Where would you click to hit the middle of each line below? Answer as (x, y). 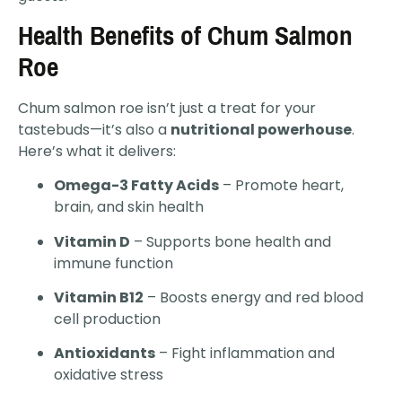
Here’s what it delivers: (97, 151)
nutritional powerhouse (261, 129)
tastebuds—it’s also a (94, 129)
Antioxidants (105, 354)
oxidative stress (109, 375)
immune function (114, 263)
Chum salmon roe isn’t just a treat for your (167, 108)
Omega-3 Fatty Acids (136, 186)
